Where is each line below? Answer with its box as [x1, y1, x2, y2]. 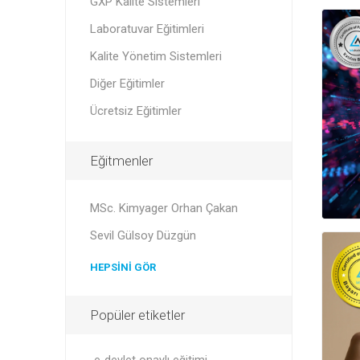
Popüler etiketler [89, 307, 185, 323]
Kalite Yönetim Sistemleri [89, 49, 222, 63]
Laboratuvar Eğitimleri [89, 22, 204, 36]
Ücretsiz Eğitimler [89, 104, 182, 118]
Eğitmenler [89, 153, 153, 169]
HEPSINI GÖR [89, 261, 156, 273]
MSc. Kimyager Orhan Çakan [89, 201, 238, 215]
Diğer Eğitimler [89, 76, 165, 91]
